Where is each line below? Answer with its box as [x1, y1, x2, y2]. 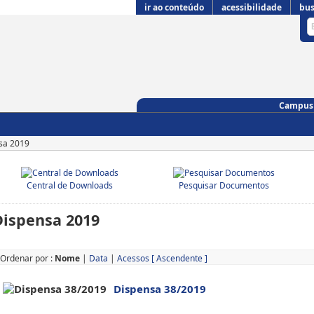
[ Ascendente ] [151, 252, 207, 264]
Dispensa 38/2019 [114, 282, 206, 296]
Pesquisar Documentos [179, 179, 270, 191]
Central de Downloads [26, 179, 113, 191]
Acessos [117, 252, 149, 264]
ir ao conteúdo [144, 1, 204, 13]
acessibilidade [221, 1, 282, 13]
